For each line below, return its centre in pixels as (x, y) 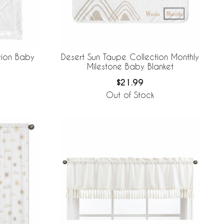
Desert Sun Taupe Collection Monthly (130, 56)
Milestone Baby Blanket (130, 66)
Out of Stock (130, 95)
